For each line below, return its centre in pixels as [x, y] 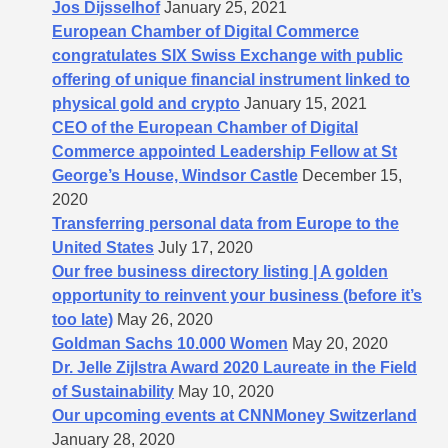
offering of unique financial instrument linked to [231, 79]
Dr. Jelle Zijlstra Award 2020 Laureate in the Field [234, 367]
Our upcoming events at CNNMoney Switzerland [234, 415]
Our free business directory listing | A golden [220, 271]
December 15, [352, 175]
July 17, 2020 [205, 247]
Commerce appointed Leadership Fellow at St [224, 151]
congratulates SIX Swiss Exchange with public [227, 55]
